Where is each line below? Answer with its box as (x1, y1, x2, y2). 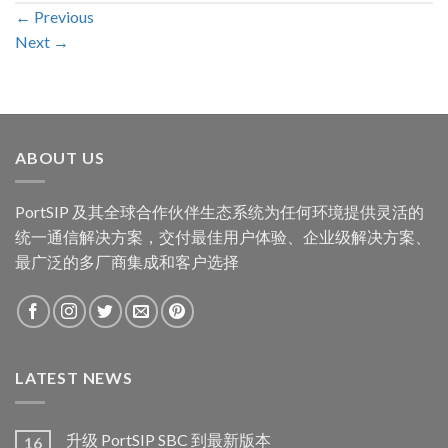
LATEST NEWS (15, 368, 133, 388)
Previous (31, 6, 94, 26)
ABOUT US (15, 147, 105, 167)
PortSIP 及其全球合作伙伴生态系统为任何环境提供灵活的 (15, 202, 424, 222)
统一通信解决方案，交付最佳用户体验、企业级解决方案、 (15, 227, 431, 247)
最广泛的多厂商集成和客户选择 (15, 252, 239, 272)
